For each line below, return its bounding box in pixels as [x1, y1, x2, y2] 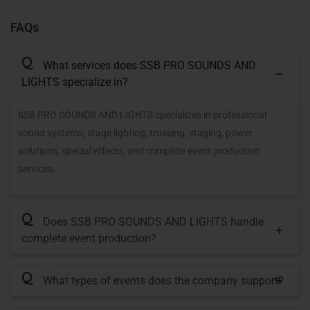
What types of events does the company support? [43, 273, 284, 287]
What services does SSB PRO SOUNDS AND [43, 58, 256, 72]
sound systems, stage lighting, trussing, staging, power [18, 127, 253, 138]
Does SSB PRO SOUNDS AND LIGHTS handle [43, 215, 264, 228]
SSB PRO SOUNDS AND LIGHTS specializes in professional [18, 109, 266, 120]
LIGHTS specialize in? [21, 75, 128, 89]
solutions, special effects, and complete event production [18, 145, 260, 156]
